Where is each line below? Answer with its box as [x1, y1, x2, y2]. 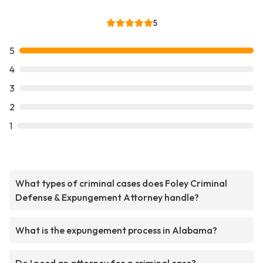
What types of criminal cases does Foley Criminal [15, 177, 227, 190]
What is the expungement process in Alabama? [15, 224, 217, 237]
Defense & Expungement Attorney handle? [15, 191, 199, 204]
